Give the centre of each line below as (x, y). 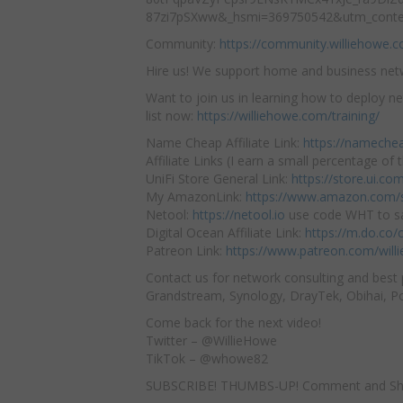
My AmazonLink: (196, 196)
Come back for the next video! (233, 322)
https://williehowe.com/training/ (288, 115)
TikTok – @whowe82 (207, 358)
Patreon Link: (186, 250)
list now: (171, 115)
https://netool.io (239, 214)
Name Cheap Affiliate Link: (224, 142)
